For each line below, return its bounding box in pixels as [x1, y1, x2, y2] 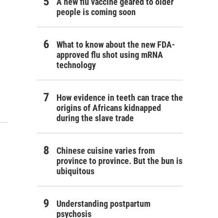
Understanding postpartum [56, 199, 150, 209]
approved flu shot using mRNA [56, 50, 163, 60]
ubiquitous [56, 166, 94, 176]
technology [56, 60, 96, 70]
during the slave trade [56, 113, 134, 123]
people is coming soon [56, 7, 136, 17]
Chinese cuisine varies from [56, 145, 155, 156]
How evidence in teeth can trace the [56, 92, 183, 103]
